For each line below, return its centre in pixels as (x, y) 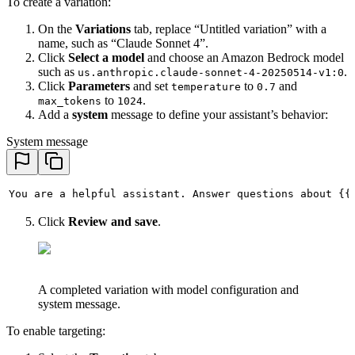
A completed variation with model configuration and (168, 290)
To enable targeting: (56, 331)
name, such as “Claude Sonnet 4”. (123, 44)
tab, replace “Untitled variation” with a (229, 29)
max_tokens (70, 101)
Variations (103, 29)
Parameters (99, 86)
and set (151, 86)
